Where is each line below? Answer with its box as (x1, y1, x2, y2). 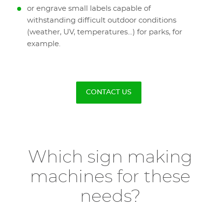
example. (27, 40, 60, 48)
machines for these (29, 168, 191, 186)
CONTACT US (86, 89, 132, 96)
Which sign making (27, 149, 192, 166)
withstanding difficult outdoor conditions (27, 17, 176, 24)
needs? (80, 188, 140, 205)
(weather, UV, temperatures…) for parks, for (27, 28, 182, 36)
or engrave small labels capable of (27, 5, 151, 12)
